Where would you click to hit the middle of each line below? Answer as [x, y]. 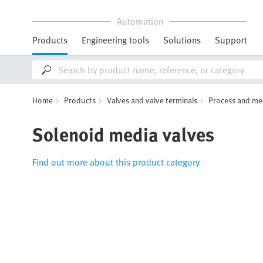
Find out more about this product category [116, 162]
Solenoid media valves [123, 134]
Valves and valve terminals [152, 100]
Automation [140, 21]
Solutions [182, 40]
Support [231, 40]
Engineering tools [115, 40]
